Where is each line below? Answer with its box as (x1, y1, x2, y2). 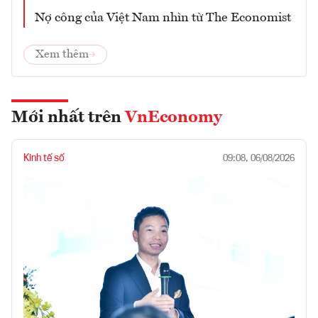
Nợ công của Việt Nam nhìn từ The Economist (35, 11, 291, 24)
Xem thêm (35, 48, 89, 60)
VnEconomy (125, 109, 222, 126)
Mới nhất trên (11, 109, 125, 126)
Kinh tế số (23, 153, 65, 163)
